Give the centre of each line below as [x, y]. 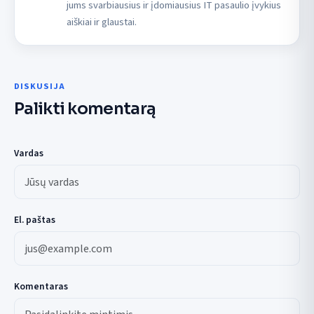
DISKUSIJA [40, 86]
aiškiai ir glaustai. [101, 22]
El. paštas [35, 219]
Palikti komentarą [85, 108]
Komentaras [41, 286]
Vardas [29, 153]
